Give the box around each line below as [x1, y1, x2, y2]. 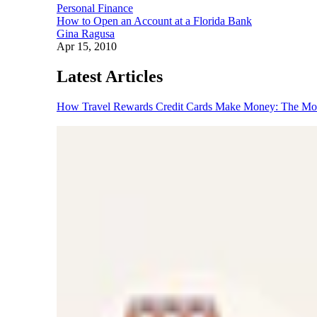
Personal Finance [57, 1, 133, 14]
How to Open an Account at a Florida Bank [57, 14, 252, 27]
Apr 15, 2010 [57, 40, 117, 52]
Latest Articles [57, 67, 163, 86]
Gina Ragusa [57, 27, 115, 40]
